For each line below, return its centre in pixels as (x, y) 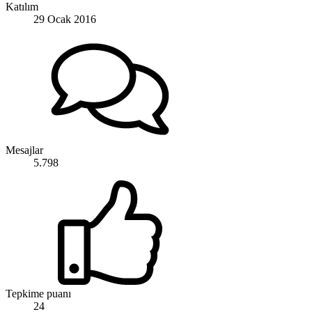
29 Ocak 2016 (65, 19)
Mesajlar (24, 150)
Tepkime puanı (38, 294)
